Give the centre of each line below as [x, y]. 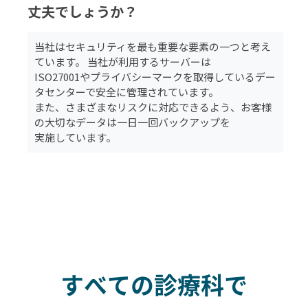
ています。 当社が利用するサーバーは [123, 62]
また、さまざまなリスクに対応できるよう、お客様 [153, 107]
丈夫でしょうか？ [82, 12]
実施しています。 [76, 137]
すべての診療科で [154, 286]
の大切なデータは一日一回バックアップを [133, 122]
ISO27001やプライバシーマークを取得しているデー [155, 77]
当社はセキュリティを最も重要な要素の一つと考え [153, 47]
